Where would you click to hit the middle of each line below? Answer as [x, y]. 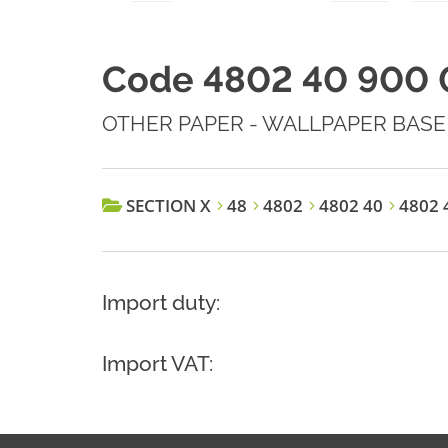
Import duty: [161, 303]
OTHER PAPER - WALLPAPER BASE [274, 124]
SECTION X [168, 206]
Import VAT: [157, 364]
